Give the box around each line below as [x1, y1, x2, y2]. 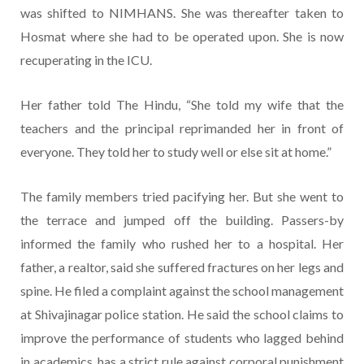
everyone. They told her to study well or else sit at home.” [20, 144, 331, 160]
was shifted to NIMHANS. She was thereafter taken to [20, 5, 344, 21]
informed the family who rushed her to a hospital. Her [20, 236, 344, 252]
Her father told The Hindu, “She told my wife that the [20, 97, 344, 113]
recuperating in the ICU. [20, 52, 152, 68]
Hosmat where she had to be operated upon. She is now [20, 28, 344, 45]
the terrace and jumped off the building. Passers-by [20, 212, 344, 228]
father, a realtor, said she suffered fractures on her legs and [20, 259, 344, 275]
